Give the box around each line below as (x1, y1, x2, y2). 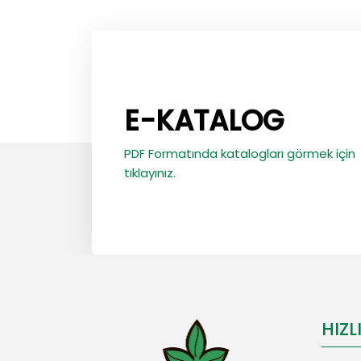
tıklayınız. (124, 164, 176, 181)
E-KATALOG (124, 100, 284, 140)
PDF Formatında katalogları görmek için (124, 144, 355, 162)
